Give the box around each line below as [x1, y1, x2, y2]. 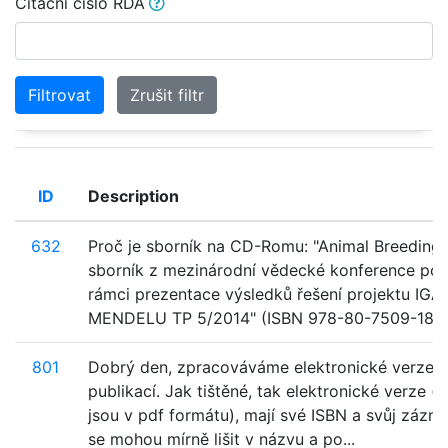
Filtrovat [28, 85, 91, 105]
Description [88, 186, 179, 206]
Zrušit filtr [130, 85, 204, 105]
